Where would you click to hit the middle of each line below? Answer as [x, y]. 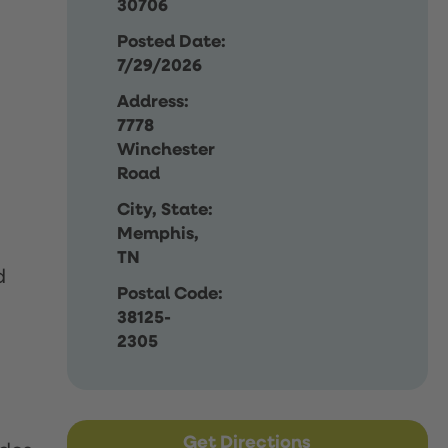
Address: [153, 101]
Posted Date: [172, 41]
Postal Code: [170, 293]
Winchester [166, 149]
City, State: [165, 209]
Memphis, [158, 233]
